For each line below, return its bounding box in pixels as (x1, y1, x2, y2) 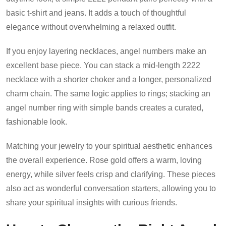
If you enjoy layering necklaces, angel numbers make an (6, 46, 206, 55)
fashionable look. (6, 117, 67, 126)
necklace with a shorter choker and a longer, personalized (6, 75, 211, 84)
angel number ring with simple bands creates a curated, (6, 103, 203, 112)
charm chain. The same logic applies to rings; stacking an (6, 89, 210, 98)
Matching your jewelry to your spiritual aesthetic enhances (6, 141, 212, 150)
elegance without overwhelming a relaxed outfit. (6, 22, 176, 31)
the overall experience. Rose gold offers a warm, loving (6, 155, 202, 164)
